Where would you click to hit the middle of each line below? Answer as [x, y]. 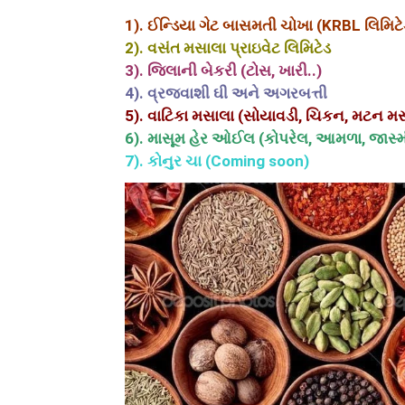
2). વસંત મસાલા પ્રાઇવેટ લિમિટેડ [228, 48]
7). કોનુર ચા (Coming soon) [217, 161]
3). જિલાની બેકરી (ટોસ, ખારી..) [223, 71]
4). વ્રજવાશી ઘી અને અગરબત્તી [226, 94]
